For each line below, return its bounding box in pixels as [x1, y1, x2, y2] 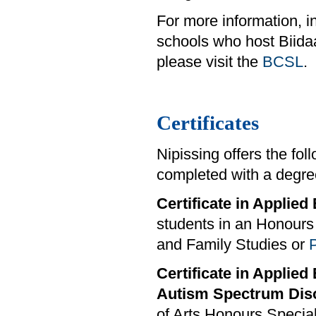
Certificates [157, 111, 259, 135]
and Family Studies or [157, 236, 309, 254]
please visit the [157, 54, 262, 71]
